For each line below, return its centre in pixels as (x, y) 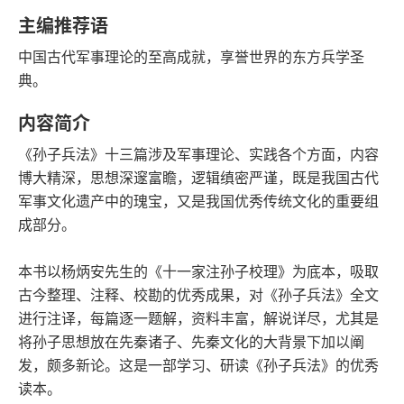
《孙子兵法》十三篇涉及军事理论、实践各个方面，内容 (198, 154)
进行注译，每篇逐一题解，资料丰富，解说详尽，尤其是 (198, 318)
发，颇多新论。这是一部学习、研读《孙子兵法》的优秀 (198, 365)
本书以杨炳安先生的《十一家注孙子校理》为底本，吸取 (198, 271)
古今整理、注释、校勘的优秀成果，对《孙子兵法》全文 (198, 295)
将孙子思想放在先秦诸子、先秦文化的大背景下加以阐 (191, 342)
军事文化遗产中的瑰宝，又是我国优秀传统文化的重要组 (198, 201)
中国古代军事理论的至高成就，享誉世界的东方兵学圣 (191, 57)
